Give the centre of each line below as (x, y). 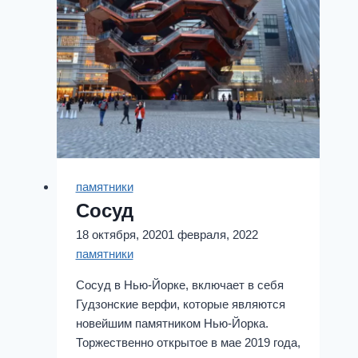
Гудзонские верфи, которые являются (180, 304)
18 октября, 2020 (121, 234)
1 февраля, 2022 (213, 234)
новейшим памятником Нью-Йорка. (172, 323)
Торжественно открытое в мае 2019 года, (188, 342)
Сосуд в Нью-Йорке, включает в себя (179, 284)
